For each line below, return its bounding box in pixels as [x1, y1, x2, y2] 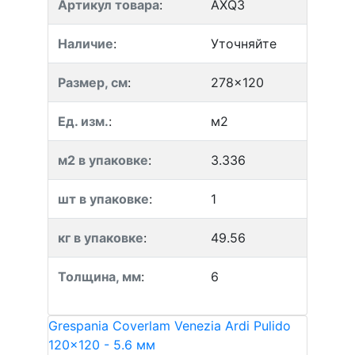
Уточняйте [211, 36, 277, 52]
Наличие [58, 36, 113, 52]
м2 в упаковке [58, 152, 148, 168]
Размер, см [58, 74, 128, 90]
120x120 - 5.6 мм [48, 337, 155, 353]
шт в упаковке [58, 191, 149, 207]
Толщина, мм [58, 269, 141, 284]
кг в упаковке [58, 230, 143, 246]
